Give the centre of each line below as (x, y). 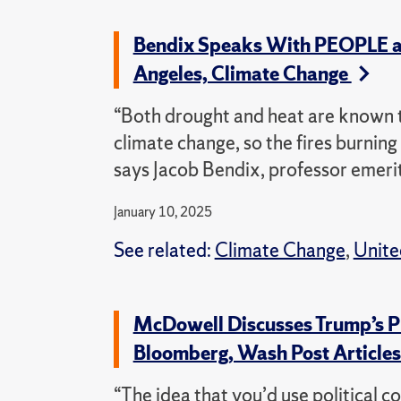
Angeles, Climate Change (242, 74)
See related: (164, 250)
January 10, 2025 (162, 212)
